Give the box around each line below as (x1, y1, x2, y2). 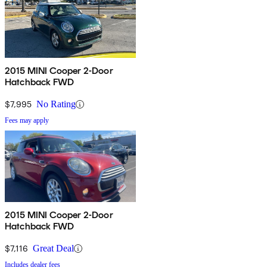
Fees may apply (5, 116, 49, 125)
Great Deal (33, 243, 74, 254)
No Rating (36, 99, 76, 110)
